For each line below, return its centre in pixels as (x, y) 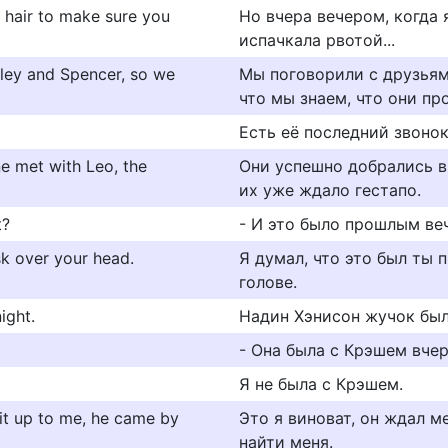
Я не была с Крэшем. (321, 384)
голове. (268, 282)
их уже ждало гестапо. (330, 190)
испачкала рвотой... (317, 40)
